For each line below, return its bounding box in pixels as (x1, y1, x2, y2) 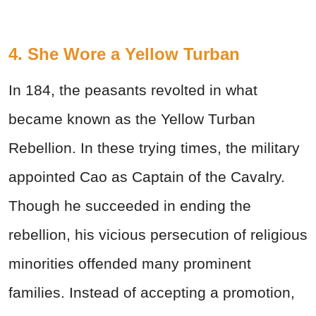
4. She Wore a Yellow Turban (8, 44, 240, 64)
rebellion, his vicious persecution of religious (8, 226, 308, 243)
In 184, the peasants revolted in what (8, 82, 257, 99)
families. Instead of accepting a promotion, (8, 284, 295, 301)
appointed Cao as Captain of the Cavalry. (8, 169, 285, 186)
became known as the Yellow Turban (8, 111, 255, 128)
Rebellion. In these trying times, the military (8, 140, 300, 157)
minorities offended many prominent (8, 255, 251, 272)
